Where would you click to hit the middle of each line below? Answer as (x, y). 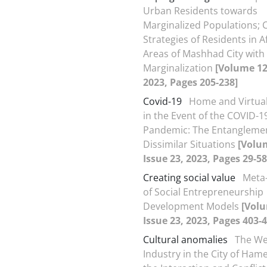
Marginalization (179, 68)
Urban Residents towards (200, 10)
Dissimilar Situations (190, 144)
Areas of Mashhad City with (204, 53)
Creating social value (189, 177)
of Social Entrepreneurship (203, 192)
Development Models (192, 206)
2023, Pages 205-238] (190, 82)
